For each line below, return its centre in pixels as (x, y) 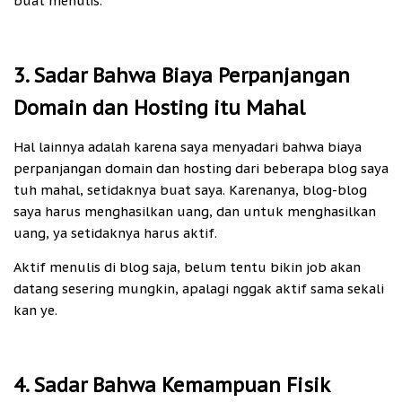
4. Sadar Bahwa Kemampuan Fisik (171, 385)
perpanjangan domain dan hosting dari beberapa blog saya (201, 168)
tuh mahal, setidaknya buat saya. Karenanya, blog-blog (190, 189)
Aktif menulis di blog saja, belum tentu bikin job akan (187, 267)
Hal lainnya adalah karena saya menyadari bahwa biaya (188, 146)
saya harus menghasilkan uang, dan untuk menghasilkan (195, 211)
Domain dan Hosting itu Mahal (159, 107)
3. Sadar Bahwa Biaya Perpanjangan (182, 75)
